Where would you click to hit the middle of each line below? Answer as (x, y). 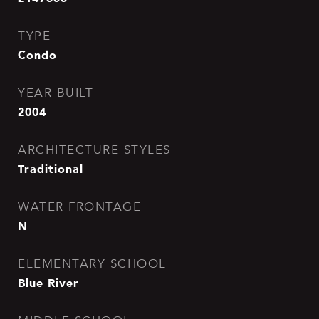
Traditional (51, 169)
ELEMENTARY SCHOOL (92, 264)
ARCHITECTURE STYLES (94, 150)
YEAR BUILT (56, 93)
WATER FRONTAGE (79, 207)
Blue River (48, 283)
